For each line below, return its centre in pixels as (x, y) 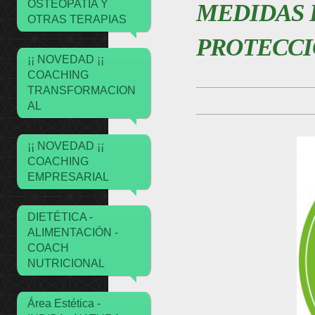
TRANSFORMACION (81, 90)
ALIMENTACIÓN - (72, 232)
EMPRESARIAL (68, 177)
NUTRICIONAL (66, 263)
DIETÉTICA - (60, 217)
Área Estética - (64, 303)
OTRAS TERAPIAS (77, 19)
